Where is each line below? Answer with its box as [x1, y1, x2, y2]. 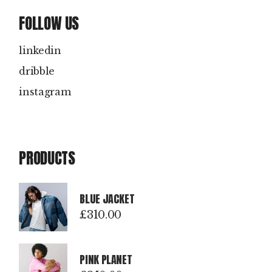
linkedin [19, 44, 61, 57]
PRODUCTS [19, 147, 75, 170]
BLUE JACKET [80, 191, 135, 208]
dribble [19, 65, 55, 78]
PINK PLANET [80, 251, 132, 268]
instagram [19, 86, 71, 98]
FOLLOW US [19, 12, 80, 35]
